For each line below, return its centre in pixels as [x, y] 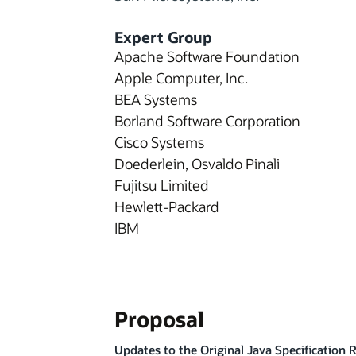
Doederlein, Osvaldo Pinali [197, 163]
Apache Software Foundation [207, 56]
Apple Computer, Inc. [181, 77]
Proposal [159, 319]
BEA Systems [156, 99]
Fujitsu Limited [162, 185]
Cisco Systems [159, 142]
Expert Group [163, 37]
